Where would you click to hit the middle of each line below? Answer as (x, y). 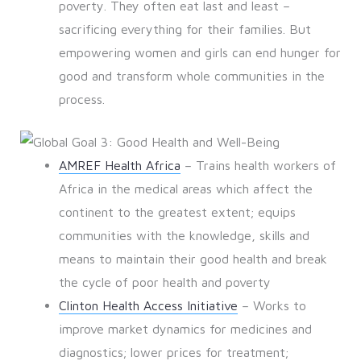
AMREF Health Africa (119, 166)
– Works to (272, 306)
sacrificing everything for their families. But (185, 29)
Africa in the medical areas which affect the (185, 189)
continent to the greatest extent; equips (177, 212)
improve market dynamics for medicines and (185, 329)
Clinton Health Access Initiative (148, 306)
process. (81, 100)
